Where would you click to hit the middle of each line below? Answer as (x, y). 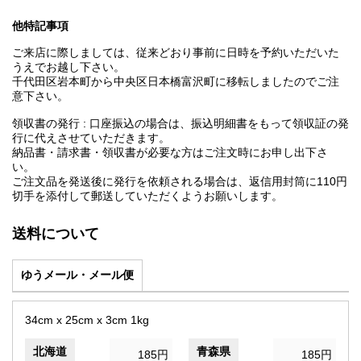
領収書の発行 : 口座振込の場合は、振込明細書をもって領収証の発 (180, 124)
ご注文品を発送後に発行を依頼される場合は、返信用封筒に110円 (180, 182)
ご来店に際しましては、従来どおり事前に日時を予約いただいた (176, 53)
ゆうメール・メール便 (77, 275)
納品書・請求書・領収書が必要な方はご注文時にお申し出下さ (170, 153)
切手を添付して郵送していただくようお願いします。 (147, 196)
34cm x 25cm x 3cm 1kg (87, 320)
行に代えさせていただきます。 (91, 138)
